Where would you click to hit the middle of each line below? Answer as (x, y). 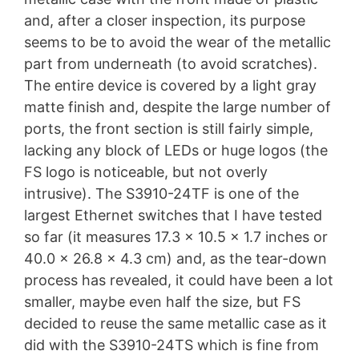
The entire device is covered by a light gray (170, 86)
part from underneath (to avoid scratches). (171, 64)
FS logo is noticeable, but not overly (146, 172)
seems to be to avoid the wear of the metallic (177, 42)
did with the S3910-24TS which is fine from (171, 345)
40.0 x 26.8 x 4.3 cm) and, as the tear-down (175, 259)
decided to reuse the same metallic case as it (175, 324)
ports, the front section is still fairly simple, (169, 129)
